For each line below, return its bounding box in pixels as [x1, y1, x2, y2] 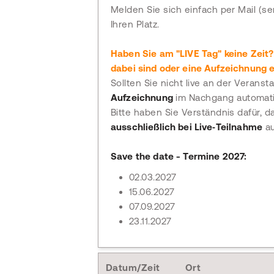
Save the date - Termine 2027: [111, 151, 247, 161]
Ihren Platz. [111, 19, 160, 29]
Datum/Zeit [106, 262, 160, 273]
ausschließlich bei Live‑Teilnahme [111, 122, 263, 132]
